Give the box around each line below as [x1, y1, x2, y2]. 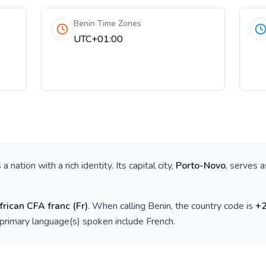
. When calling [88, 199, 148, 213]
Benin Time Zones [74, 18, 142, 29]
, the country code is [171, 199, 255, 213]
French [146, 215, 173, 228]
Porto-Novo [176, 159, 226, 172]
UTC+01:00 [74, 33, 123, 46]
